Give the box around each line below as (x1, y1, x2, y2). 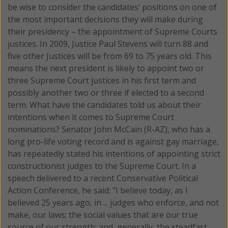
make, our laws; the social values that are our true (8, 209, 198, 220)
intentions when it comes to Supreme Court (8, 111, 174, 123)
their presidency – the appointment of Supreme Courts (8, 25, 217, 37)
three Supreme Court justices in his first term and (8, 74, 196, 86)
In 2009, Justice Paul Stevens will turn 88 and (40, 38, 208, 49)
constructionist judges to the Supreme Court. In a (8, 160, 196, 172)
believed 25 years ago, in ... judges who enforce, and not (8, 196, 219, 208)
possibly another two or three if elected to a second (8, 87, 204, 98)
